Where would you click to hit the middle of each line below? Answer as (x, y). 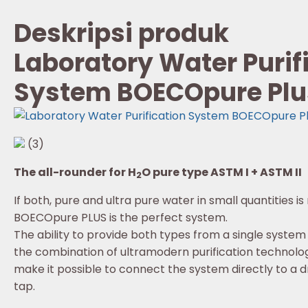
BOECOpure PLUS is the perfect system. (121, 217)
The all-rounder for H (75, 172)
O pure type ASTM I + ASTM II (222, 172)
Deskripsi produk (121, 33)
